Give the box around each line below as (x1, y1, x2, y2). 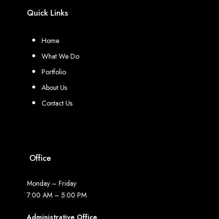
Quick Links (26, 7, 68, 19)
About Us (41, 83, 67, 93)
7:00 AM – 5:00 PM (26, 190, 87, 200)
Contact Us (41, 98, 72, 109)
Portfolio (41, 67, 66, 77)
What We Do (41, 51, 79, 62)
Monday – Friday (26, 178, 76, 188)
